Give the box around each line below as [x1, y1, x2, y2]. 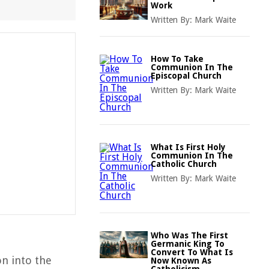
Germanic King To [151, 239, 225, 249]
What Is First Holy [151, 142, 226, 152]
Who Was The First [151, 231, 228, 240]
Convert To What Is [151, 247, 233, 257]
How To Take [151, 54, 204, 64]
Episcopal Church [151, 71, 222, 80]
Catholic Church [151, 159, 217, 169]
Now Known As [151, 256, 211, 265]
